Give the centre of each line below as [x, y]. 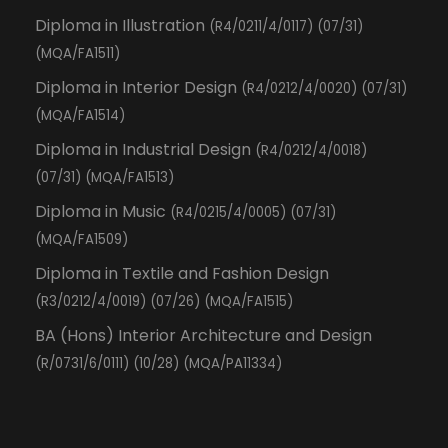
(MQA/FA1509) [81, 240]
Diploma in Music [102, 212]
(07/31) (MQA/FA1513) [104, 178]
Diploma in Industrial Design [145, 150]
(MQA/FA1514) [80, 116]
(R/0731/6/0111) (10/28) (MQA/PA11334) [158, 364]
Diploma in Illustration [122, 26]
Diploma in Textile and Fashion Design [182, 274]
